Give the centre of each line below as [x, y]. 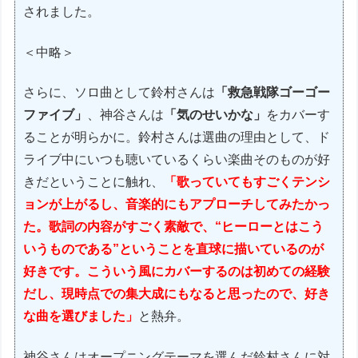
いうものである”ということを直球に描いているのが [174, 249]
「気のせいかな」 [215, 115]
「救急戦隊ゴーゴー [273, 93]
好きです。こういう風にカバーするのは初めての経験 [177, 272]
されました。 [62, 12]
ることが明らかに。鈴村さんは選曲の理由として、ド [177, 137]
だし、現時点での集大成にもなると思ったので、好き [177, 294]
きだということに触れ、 [94, 182]
